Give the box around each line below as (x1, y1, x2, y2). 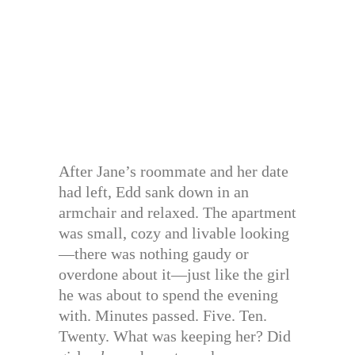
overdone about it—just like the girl (59, 265, 290, 283)
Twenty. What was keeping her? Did (59, 326, 291, 345)
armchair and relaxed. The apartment (59, 203, 296, 221)
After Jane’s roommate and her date (59, 162, 288, 180)
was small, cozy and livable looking (59, 223, 289, 242)
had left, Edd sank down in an (59, 182, 249, 200)
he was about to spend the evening (59, 285, 278, 303)
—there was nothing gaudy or (59, 244, 249, 262)
